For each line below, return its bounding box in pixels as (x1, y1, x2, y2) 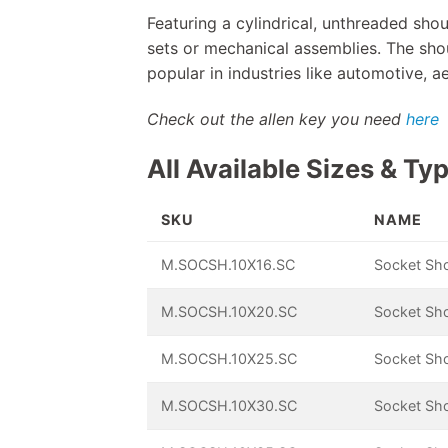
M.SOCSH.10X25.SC (161, 350, 298, 368)
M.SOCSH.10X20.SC (161, 303, 298, 321)
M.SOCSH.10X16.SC (161, 256, 296, 274)
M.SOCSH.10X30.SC (161, 397, 298, 415)
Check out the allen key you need (147, 108, 406, 129)
